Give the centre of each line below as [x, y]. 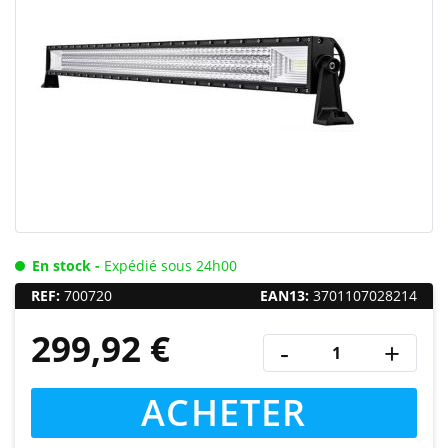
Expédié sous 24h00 [170, 265]
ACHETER [224, 412]
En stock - [68, 265]
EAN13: [284, 295]
